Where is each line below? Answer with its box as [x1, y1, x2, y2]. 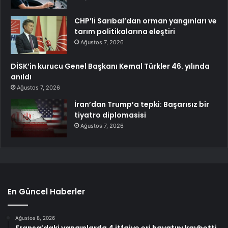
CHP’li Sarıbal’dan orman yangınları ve [74, 15, 217, 26]
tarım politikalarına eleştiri [74, 26, 175, 37]
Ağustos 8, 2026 [15, 214, 55, 221]
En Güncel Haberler [8, 186, 85, 197]
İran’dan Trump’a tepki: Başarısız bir [74, 99, 209, 109]
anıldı [11, 71, 32, 82]
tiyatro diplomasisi [74, 109, 146, 120]
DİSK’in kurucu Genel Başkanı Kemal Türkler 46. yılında [11, 61, 210, 71]
